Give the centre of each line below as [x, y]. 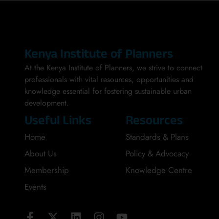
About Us [41, 154]
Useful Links [58, 122]
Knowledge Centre [159, 170]
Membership [47, 170]
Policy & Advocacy [157, 154]
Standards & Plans [157, 137]
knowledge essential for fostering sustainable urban [108, 91]
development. [47, 103]
